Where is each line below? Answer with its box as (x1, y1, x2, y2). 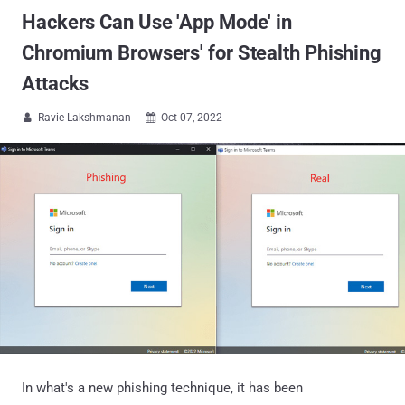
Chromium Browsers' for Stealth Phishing (22, 42, 382, 64)
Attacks (22, 72, 89, 95)
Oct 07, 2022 (161, 111, 222, 124)
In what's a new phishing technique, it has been (22, 379, 303, 396)
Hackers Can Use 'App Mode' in (22, 11, 293, 33)
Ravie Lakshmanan (38, 111, 131, 124)
